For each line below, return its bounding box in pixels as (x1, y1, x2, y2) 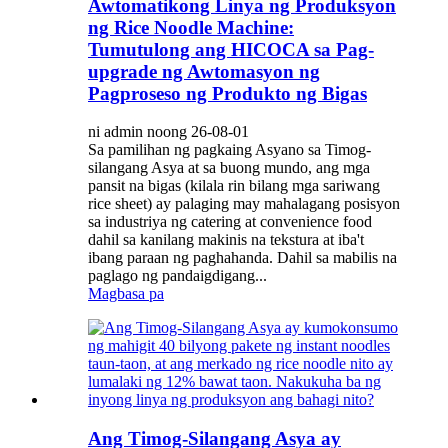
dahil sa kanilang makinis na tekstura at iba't (88, 231, 364, 249)
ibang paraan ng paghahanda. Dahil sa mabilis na (88, 249, 397, 267)
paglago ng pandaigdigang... (88, 267, 267, 285)
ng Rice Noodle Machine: (88, 16, 294, 38)
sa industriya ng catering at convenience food (88, 213, 372, 231)
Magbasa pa (88, 285, 164, 303)
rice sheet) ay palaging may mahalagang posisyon (88, 195, 400, 213)
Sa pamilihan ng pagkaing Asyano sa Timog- (88, 141, 371, 159)
